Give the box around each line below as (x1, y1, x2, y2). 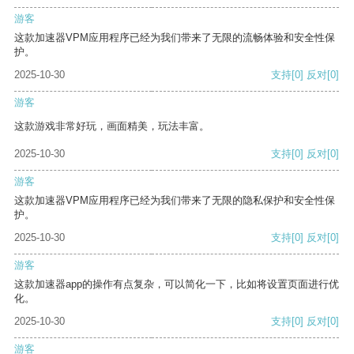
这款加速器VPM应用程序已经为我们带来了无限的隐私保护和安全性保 (14, 194, 335, 207)
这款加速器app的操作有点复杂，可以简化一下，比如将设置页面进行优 (14, 278, 339, 291)
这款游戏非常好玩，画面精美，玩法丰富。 (14, 120, 209, 133)
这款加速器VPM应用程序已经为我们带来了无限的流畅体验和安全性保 (14, 32, 335, 44)
